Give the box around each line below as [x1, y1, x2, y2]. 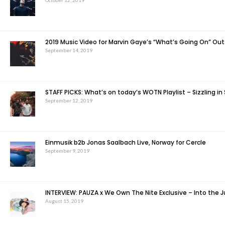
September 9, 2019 [45, 148, 89, 154]
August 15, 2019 [45, 198, 83, 204]
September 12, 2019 [45, 97, 92, 103]
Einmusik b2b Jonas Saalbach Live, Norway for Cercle [45, 138, 206, 147]
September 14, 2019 [45, 47, 92, 53]
